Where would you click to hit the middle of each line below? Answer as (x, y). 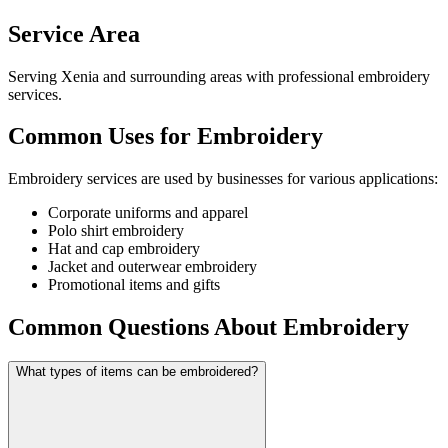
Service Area (74, 33)
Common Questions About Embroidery (208, 327)
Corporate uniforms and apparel (148, 213)
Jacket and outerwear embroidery (152, 267)
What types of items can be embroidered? (137, 372)
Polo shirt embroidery (116, 231)
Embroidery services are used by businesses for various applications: (223, 179)
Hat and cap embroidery (124, 249)
